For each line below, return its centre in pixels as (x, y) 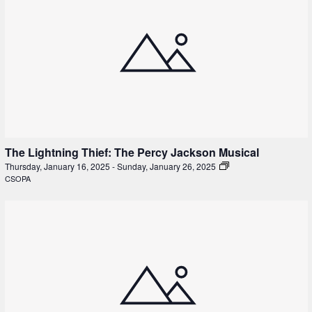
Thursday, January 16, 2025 (58, 166)
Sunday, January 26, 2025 (167, 166)
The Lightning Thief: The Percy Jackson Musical (132, 153)
